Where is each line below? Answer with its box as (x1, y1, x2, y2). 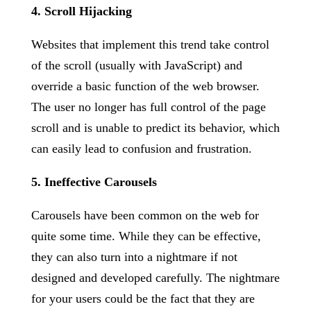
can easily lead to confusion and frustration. (31, 142, 252, 155)
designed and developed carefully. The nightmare (31, 271, 280, 285)
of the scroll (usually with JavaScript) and (31, 58, 242, 72)
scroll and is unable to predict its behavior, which (31, 121, 280, 135)
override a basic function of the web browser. (31, 79, 260, 93)
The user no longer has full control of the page (31, 100, 266, 114)
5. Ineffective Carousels (31, 175, 157, 189)
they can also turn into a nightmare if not (31, 250, 237, 264)
